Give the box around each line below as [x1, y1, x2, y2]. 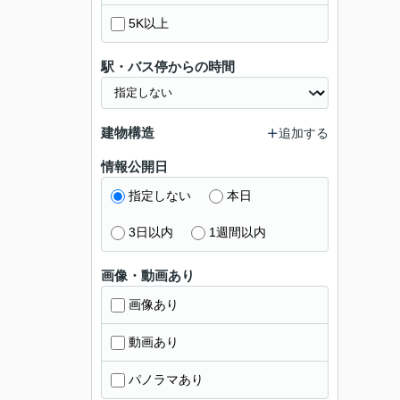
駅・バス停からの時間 [101, 59, 235, 74]
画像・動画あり [101, 268, 195, 283]
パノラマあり [129, 372, 204, 387]
